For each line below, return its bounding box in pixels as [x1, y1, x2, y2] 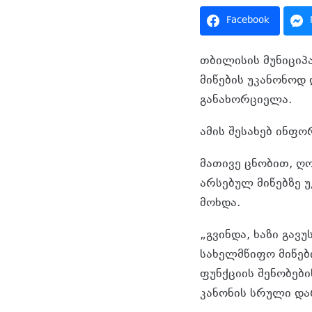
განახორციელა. [200, 91, 292, 109]
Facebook [226, 13, 270, 28]
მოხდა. [200, 194, 240, 212]
